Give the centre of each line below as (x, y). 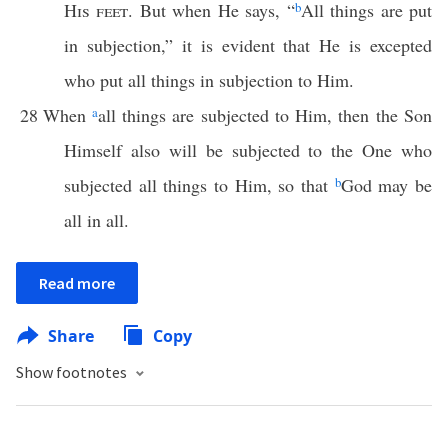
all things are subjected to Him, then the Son (265, 115)
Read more (77, 283)
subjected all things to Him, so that (199, 185)
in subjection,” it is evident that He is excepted (248, 45)
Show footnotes (73, 372)
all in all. (96, 220)
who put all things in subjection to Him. (209, 80)
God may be (386, 185)
